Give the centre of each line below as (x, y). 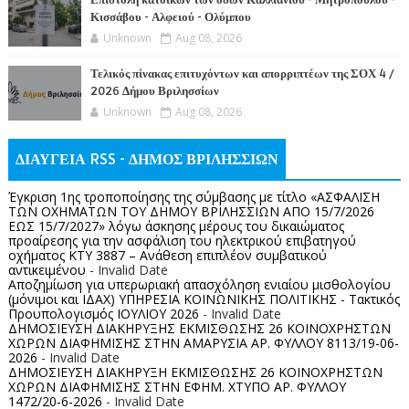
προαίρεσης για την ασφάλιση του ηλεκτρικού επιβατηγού (182, 241)
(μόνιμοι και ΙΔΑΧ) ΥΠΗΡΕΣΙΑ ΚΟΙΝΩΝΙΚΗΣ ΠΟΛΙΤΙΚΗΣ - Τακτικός (204, 299)
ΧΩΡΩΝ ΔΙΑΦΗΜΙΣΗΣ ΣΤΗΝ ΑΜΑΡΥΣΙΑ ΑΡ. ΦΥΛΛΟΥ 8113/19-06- (203, 343)
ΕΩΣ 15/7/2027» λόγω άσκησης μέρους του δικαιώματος (176, 226)
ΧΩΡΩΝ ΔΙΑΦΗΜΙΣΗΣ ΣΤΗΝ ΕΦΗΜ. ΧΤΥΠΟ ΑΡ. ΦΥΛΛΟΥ (177, 387)
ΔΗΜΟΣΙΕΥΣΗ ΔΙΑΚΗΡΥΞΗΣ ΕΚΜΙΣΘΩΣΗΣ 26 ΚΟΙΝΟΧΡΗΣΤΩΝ (199, 329)
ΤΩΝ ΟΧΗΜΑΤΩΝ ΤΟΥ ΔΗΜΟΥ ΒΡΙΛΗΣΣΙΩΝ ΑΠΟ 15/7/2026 (191, 212)
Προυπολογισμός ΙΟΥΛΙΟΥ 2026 (103, 314)
